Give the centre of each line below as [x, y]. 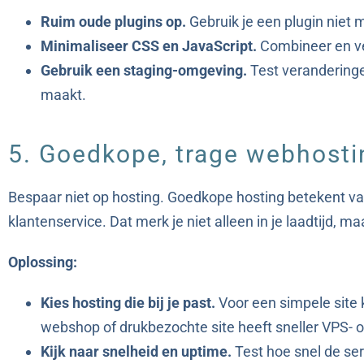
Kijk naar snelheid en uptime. [136, 352]
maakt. [63, 95]
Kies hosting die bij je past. [128, 303]
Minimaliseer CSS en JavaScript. [149, 46]
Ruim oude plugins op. [113, 22]
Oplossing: [43, 262]
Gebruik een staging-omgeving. [144, 71]
